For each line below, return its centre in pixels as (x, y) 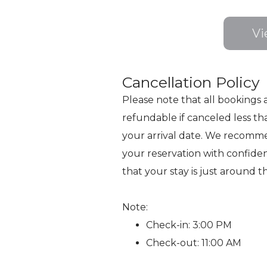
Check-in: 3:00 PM (189, 225)
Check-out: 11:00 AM (193, 243)
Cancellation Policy (191, 83)
